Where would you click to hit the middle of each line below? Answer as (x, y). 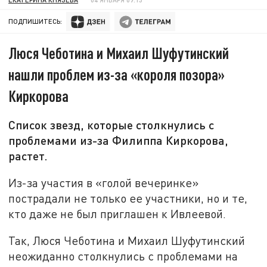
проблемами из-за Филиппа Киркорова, (119, 140)
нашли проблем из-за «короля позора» (117, 74)
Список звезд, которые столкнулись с (111, 125)
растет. (28, 156)
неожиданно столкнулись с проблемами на (123, 256)
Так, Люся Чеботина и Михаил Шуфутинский (127, 241)
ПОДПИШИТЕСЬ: (35, 21)
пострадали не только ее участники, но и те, (128, 198)
